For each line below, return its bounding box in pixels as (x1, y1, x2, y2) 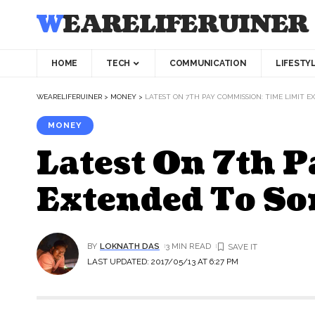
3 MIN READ (165, 240, 211, 251)
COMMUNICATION (169, 58, 247, 68)
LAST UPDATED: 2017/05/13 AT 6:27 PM (87, 256, 238, 266)
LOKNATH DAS (100, 240, 160, 251)
